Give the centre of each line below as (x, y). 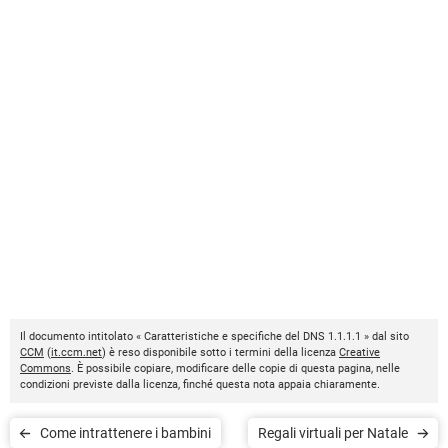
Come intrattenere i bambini (125, 433)
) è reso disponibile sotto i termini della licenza (220, 352)
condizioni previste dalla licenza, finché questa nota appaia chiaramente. (200, 384)
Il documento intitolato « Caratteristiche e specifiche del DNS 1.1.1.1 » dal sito (214, 336)
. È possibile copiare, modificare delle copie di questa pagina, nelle (235, 368)
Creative (359, 352)
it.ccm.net (76, 352)
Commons (45, 368)
